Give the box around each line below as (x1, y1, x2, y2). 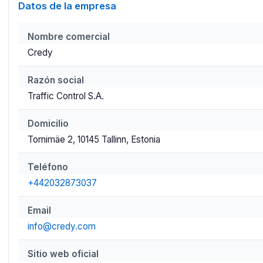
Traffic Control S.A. (27, 90, 104, 102)
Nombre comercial (27, 31, 110, 43)
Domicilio (27, 118, 69, 130)
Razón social (27, 75, 84, 86)
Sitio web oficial (27, 248, 99, 260)
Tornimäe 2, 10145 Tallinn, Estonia (27, 133, 160, 145)
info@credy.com (27, 220, 96, 232)
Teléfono (27, 161, 68, 173)
